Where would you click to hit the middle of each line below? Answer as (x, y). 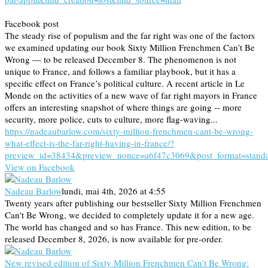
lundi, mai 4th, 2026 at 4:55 (114, 191)
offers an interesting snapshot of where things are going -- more (123, 107)
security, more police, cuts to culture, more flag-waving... (111, 119)
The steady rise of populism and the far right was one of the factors (130, 35)
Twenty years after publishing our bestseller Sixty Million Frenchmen (133, 202)
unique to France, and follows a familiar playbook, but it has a (120, 71)
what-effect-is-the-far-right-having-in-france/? (89, 143)
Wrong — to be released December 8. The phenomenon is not (121, 59)
